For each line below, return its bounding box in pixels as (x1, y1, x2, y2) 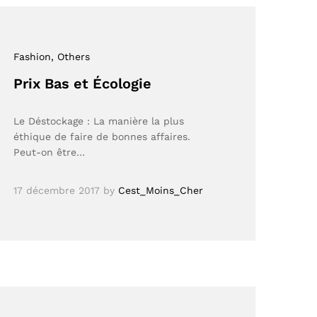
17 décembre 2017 (13, 184, 100, 196)
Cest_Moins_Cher (118, 184, 204, 196)
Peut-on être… (13, 146, 86, 158)
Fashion (13, 50, 52, 62)
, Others (51, 50, 91, 62)
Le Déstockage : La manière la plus (13, 115, 185, 127)
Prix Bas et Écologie (13, 74, 152, 92)
